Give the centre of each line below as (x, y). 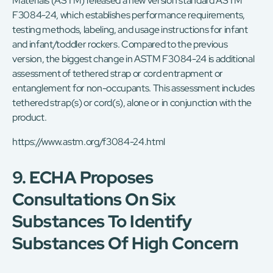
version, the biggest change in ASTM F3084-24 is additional (133, 59)
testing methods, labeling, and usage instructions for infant (130, 30)
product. (30, 118)
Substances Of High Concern (126, 243)
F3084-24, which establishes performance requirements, (129, 15)
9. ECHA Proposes (83, 178)
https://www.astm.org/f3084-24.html (89, 142)
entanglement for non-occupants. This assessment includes (134, 88)
